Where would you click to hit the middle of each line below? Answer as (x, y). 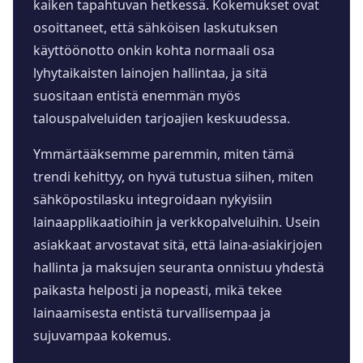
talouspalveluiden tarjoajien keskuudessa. (162, 119)
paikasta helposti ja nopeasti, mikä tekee (158, 290)
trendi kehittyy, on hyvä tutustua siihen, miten (173, 177)
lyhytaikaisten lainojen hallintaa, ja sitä (150, 73)
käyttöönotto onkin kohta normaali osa (154, 51)
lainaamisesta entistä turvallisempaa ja (152, 313)
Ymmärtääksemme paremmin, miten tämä (164, 154)
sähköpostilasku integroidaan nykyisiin (153, 200)
